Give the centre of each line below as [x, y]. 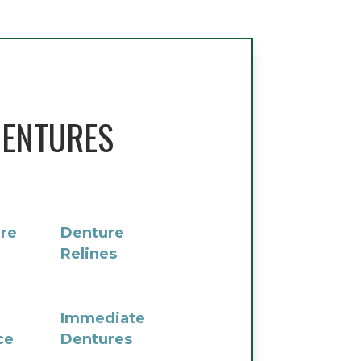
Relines [88, 254]
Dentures [96, 340]
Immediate [102, 319]
